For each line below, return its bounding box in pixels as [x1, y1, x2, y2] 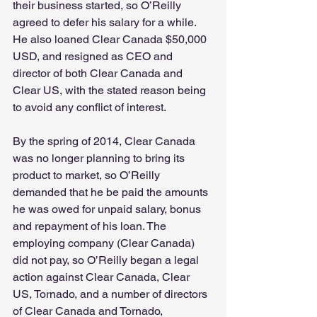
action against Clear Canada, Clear [13, 270, 192, 284]
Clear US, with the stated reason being [13, 83, 209, 98]
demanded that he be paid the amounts [13, 185, 211, 200]
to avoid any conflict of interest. [13, 100, 166, 115]
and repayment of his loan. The [13, 219, 169, 234]
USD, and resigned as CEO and [13, 50, 175, 64]
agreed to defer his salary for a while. [13, 16, 199, 30]
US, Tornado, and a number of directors [13, 287, 210, 301]
